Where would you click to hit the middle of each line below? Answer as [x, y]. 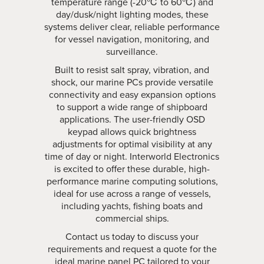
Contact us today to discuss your [132, 237]
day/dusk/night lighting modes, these [132, 14]
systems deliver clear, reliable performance [132, 27]
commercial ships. [132, 218]
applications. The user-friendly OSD [132, 119]
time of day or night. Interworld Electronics [132, 156]
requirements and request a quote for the [132, 249]
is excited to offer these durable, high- [132, 169]
